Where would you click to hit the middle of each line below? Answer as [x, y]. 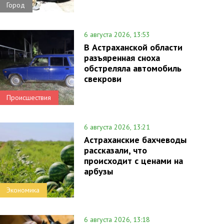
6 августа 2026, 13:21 [117, 127]
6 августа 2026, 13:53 [117, 34]
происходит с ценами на [133, 161]
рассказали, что [115, 150]
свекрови [102, 79]
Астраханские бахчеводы [135, 140]
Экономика [23, 190]
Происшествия [28, 97]
